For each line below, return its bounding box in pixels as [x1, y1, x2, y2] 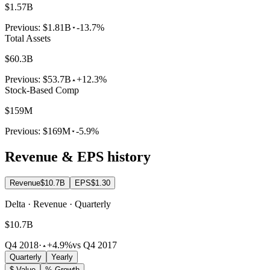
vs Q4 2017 [72, 240, 117, 251]
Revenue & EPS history [5, 148, 151, 165]
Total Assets [5, 33, 51, 43]
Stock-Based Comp [5, 84, 79, 95]
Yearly [51, 253, 73, 262]
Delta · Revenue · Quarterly [5, 199, 111, 210]
